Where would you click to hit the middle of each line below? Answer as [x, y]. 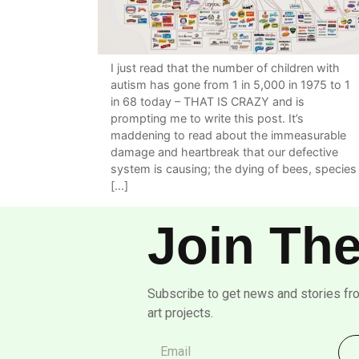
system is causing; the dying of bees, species [234, 169]
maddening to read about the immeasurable [228, 135]
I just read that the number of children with [225, 68]
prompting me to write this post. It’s [207, 119]
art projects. [180, 313]
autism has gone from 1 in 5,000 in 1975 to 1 [230, 85]
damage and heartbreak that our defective [224, 152]
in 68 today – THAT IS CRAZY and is [208, 102]
